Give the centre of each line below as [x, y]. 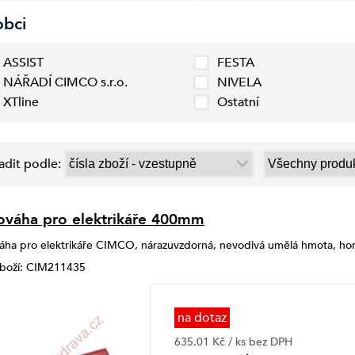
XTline [21, 102]
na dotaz [202, 318]
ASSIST [23, 63]
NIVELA [239, 82]
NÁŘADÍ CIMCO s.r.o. [65, 82]
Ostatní [238, 102]
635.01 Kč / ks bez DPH [233, 342]
